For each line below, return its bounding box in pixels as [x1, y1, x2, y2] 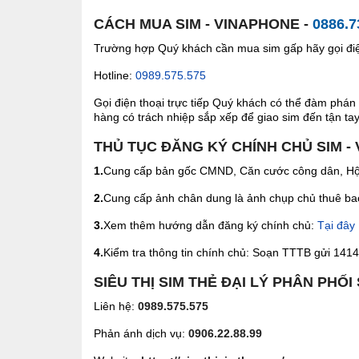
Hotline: [94, 68, 135, 82]
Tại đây [317, 218, 355, 232]
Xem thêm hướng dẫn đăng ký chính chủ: [103, 218, 317, 232]
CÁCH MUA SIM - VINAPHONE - [94, 15, 313, 32]
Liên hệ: [94, 299, 138, 313]
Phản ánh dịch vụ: [94, 326, 188, 340]
